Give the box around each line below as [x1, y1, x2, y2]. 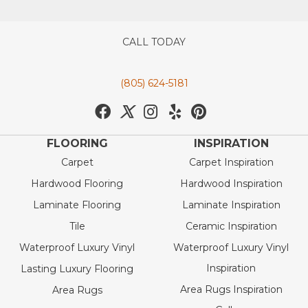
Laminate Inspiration [181, 199, 280, 212]
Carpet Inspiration [188, 156, 274, 169]
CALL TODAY [122, 36, 186, 49]
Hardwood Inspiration [179, 177, 283, 190]
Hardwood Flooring [31, 177, 123, 190]
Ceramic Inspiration [185, 220, 277, 233]
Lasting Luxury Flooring [21, 263, 133, 276]
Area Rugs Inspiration [179, 283, 283, 296]
